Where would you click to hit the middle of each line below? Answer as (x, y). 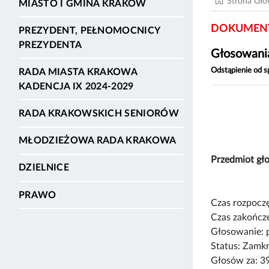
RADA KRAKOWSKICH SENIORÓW (99, 114)
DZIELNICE (44, 168)
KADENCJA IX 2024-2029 (76, 86)
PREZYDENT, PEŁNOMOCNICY (89, 30)
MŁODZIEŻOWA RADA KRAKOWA (98, 141)
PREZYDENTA (50, 45)
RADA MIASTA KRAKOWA (78, 72)
